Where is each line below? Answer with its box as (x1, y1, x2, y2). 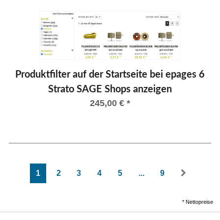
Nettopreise (185, 198, 213, 205)
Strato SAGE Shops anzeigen (48, 84, 172, 95)
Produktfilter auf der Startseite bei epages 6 (15, 70, 205, 80)
